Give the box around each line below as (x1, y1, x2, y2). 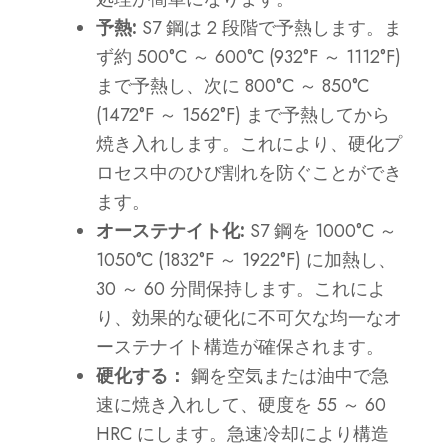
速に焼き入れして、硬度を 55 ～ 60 (96, 392, 387, 419)
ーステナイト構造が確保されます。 (96, 334, 385, 361)
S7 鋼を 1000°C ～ (245, 218, 398, 245)
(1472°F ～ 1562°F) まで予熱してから (96, 102, 391, 129)
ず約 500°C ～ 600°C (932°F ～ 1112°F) (96, 44, 402, 71)
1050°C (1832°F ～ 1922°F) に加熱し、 (96, 247, 397, 274)
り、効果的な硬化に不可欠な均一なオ (96, 305, 403, 332)
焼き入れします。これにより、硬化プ (96, 131, 403, 158)
